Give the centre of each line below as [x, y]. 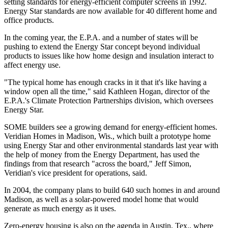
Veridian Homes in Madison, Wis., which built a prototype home [107, 136]
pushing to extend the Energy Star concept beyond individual [102, 46]
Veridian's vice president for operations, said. [76, 173]
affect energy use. [32, 65]
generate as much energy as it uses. [60, 208]
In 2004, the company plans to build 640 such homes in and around [112, 190]
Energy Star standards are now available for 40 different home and [110, 11]
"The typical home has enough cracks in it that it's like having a [105, 82]
